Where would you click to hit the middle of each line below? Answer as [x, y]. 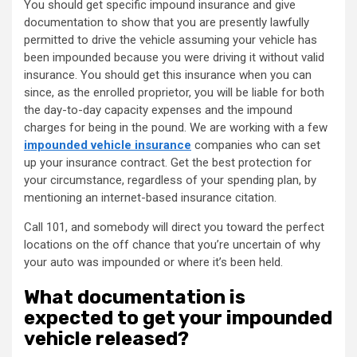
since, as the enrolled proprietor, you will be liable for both [174, 92]
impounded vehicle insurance [108, 145]
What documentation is [135, 297]
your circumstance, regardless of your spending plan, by [170, 180]
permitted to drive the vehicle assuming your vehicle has [171, 39]
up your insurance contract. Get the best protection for [168, 162]
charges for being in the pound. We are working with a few [176, 127]
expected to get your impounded [178, 318]
